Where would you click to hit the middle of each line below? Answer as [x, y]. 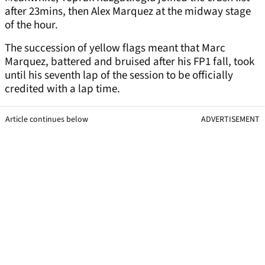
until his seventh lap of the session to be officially [119, 76]
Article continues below [47, 120]
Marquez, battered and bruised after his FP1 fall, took [130, 62]
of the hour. [31, 25]
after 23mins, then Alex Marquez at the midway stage [128, 12]
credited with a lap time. [62, 89]
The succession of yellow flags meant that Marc [115, 49]
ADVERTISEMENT [230, 120]
